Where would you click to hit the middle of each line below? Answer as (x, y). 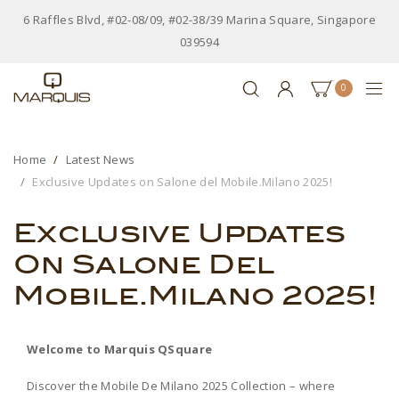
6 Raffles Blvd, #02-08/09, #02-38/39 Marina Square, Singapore (199, 20)
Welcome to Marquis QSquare (120, 349)
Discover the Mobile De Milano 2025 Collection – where (181, 385)
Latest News (100, 159)
